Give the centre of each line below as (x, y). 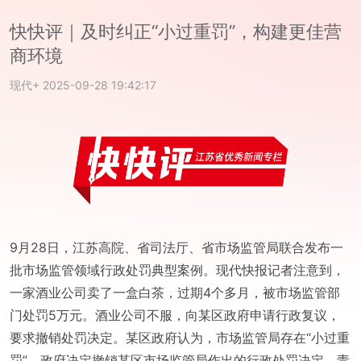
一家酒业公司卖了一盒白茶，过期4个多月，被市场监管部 (175, 292)
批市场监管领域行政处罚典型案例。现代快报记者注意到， (177, 270)
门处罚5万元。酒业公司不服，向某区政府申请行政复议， (175, 315)
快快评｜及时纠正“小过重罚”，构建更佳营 (176, 31)
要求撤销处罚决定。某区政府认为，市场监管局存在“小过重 (180, 337)
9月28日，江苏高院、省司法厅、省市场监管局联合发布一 (176, 247)
